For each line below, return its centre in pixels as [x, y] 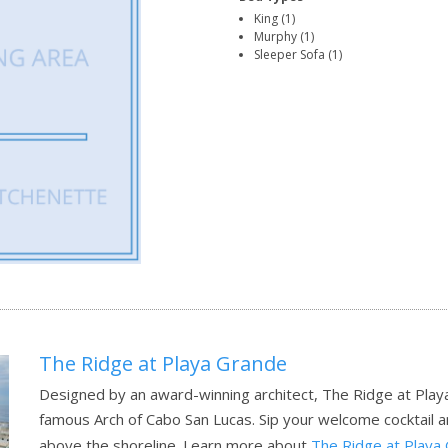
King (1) [274, 19]
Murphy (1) [284, 37]
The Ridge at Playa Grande [163, 364]
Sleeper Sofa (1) [298, 55]
